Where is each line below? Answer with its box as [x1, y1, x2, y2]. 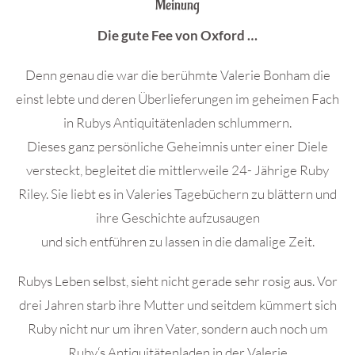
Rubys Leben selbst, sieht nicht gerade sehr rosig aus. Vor [17, 273, 338, 289]
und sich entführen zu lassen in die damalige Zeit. [40, 233, 315, 250]
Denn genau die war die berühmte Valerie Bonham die [25, 67, 330, 83]
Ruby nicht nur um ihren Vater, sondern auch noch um [27, 320, 328, 337]
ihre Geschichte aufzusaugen [95, 209, 260, 226]
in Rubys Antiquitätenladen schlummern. [63, 114, 292, 131]
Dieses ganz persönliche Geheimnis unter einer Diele [27, 138, 328, 155]
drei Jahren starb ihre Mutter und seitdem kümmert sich [18, 296, 337, 313]
